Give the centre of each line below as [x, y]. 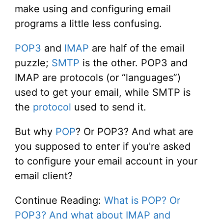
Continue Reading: [59, 201]
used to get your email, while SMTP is [103, 93]
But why [35, 132]
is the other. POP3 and [134, 63]
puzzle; [33, 63]
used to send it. [109, 107]
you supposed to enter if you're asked [103, 147]
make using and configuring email [93, 9]
